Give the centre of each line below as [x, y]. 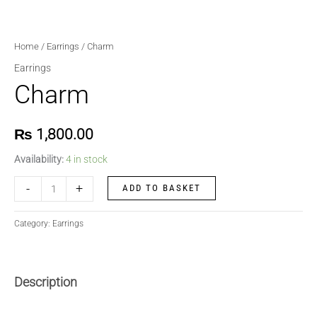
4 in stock [87, 159]
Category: [33, 224]
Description [46, 282]
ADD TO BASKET [161, 188]
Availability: [39, 159]
